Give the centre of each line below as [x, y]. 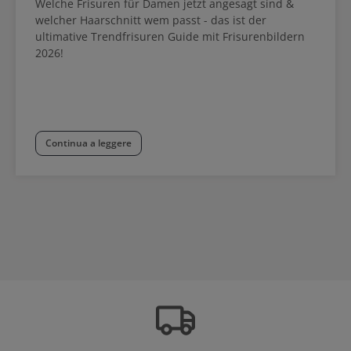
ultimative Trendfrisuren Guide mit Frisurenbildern [170, 37]
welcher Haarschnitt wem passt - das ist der [151, 20]
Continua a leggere [89, 143]
